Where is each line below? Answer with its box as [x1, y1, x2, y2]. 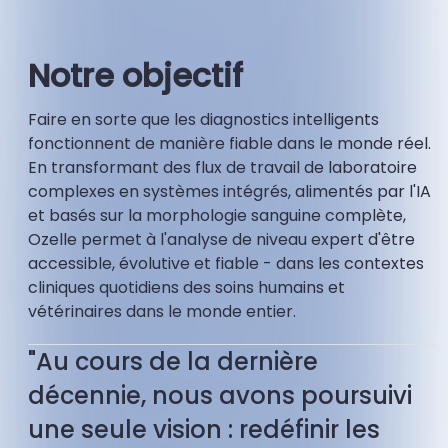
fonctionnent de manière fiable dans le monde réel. [28, 132, 431, 156]
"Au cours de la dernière [28, 345, 318, 379]
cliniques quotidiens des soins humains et [28, 276, 345, 300]
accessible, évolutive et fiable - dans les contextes [28, 252, 424, 276]
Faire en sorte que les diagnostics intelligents [28, 108, 379, 132]
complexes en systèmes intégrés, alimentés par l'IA [28, 180, 431, 204]
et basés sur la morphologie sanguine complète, [28, 204, 406, 228]
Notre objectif [28, 53, 243, 99]
